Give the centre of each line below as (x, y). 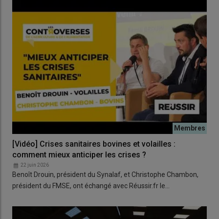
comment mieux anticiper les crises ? (79, 154)
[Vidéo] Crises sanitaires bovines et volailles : (94, 144)
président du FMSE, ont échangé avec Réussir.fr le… (91, 186)
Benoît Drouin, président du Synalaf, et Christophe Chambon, (105, 174)
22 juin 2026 (35, 165)
